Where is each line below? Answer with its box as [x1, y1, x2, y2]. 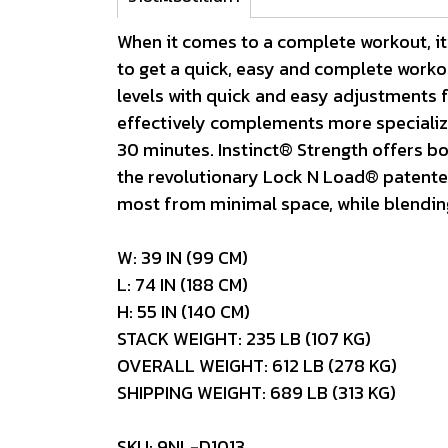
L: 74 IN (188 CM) [117, 270, 248, 298]
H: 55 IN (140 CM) [117, 297, 250, 325]
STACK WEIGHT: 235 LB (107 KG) [117, 324, 371, 352]
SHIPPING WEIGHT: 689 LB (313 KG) [117, 378, 396, 406]
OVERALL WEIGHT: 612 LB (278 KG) [117, 351, 397, 379]
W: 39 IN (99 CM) [117, 243, 248, 271]
